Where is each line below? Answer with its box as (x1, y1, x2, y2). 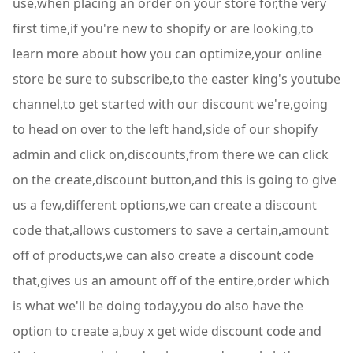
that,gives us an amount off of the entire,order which (13, 272, 329, 289)
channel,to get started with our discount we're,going (13, 95, 328, 113)
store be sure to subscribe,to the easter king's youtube (13, 70, 340, 87)
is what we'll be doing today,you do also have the (13, 297, 303, 314)
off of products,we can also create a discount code (13, 247, 314, 264)
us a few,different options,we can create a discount (13, 196, 317, 214)
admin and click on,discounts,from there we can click (13, 146, 329, 163)
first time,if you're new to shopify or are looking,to (13, 20, 314, 37)
